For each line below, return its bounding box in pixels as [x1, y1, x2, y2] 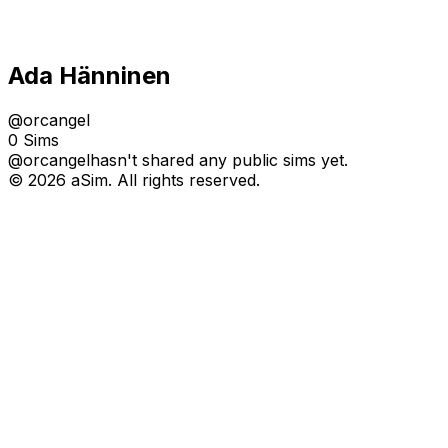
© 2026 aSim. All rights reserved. [8, 169, 260, 190]
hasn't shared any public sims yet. [90, 149, 348, 170]
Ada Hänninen [8, 60, 171, 90]
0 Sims [8, 129, 59, 150]
